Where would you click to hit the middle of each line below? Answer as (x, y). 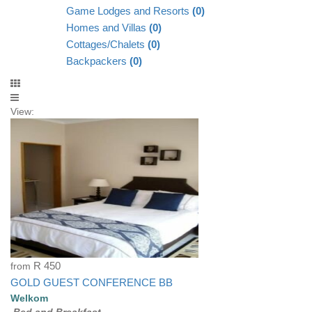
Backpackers (98, 62)
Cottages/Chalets (107, 45)
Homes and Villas (108, 28)
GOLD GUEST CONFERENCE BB (92, 283)
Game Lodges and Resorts (129, 11)
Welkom (29, 298)
